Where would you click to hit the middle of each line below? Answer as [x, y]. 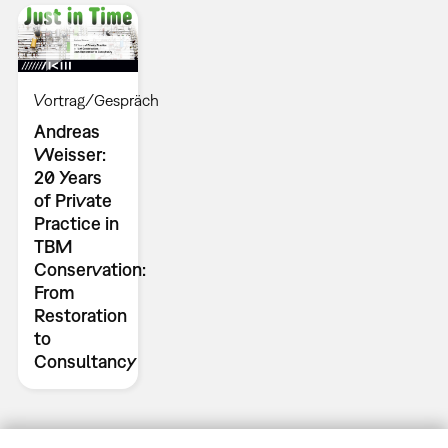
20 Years [67, 178]
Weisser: [69, 155]
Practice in [76, 224]
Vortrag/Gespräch [96, 100]
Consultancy [85, 362]
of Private [72, 201]
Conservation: [89, 270]
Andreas [66, 132]
